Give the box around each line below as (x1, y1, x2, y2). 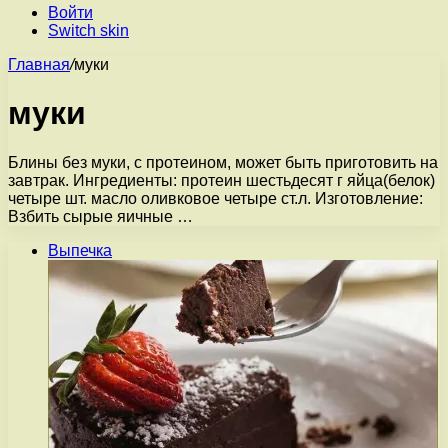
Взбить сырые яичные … (8, 207, 193, 225)
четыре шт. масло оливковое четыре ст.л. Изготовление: (8, 189, 423, 207)
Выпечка (48, 241, 112, 259)
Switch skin (48, 22, 129, 39)
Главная (8, 56, 70, 73)
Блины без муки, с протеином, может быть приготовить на (8, 153, 438, 171)
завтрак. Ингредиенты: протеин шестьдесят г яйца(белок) (8, 171, 435, 189)
